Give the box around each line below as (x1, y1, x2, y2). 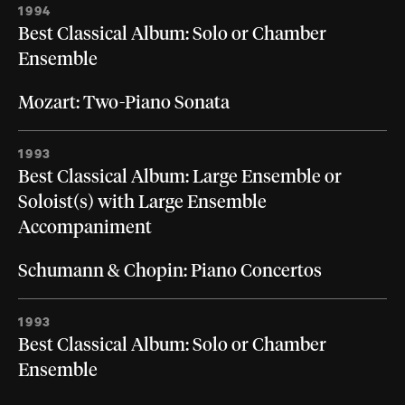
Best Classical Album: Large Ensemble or (18, 168, 342, 187)
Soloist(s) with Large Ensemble (18, 193, 267, 212)
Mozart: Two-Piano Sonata (18, 94, 230, 113)
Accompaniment (18, 219, 152, 238)
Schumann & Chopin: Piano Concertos (18, 262, 322, 281)
